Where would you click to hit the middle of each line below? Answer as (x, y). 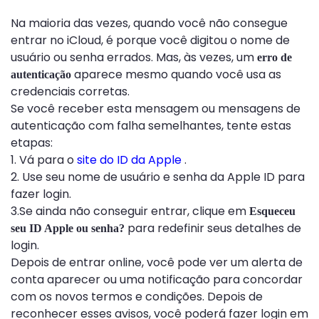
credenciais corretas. (70, 91)
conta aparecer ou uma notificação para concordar (157, 279)
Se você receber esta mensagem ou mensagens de (156, 108)
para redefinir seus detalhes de (214, 228)
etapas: (32, 142)
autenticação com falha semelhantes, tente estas (151, 125)
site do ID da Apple (129, 159)
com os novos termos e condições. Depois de (137, 296)
